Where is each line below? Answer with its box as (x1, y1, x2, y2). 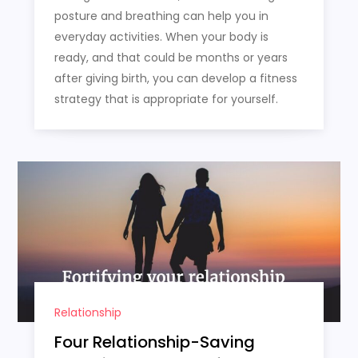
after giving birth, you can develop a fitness (54, 70, 297, 86)
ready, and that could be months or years (54, 49, 288, 66)
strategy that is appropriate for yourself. (54, 90, 278, 107)
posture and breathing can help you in (54, 7, 268, 24)
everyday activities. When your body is (54, 28, 268, 45)
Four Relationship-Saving (54, 331, 255, 354)
